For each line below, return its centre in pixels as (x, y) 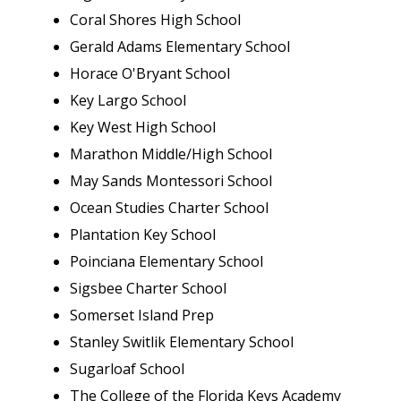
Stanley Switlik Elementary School (182, 342)
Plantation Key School (143, 235)
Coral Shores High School (155, 20)
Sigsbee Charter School (148, 288)
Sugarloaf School (127, 369)
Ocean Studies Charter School (169, 208)
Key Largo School (128, 100)
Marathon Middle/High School (171, 154)
